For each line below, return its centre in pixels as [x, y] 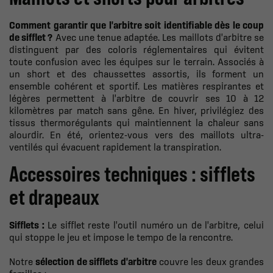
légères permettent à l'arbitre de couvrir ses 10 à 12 [136, 98]
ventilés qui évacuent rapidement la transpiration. [115, 147]
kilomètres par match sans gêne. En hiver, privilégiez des [136, 110]
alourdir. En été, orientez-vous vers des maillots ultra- [136, 134]
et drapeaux [54, 197]
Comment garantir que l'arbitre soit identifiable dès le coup [136, 25]
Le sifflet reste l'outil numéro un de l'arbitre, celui [154, 225]
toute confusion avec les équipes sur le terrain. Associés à [136, 61]
